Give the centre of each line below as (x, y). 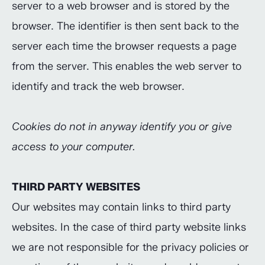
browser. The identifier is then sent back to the (125, 26)
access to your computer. (74, 147)
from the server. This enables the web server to (127, 66)
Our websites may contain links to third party (121, 207)
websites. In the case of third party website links (129, 227)
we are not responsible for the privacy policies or (130, 247)
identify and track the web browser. (98, 86)
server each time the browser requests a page (124, 46)
